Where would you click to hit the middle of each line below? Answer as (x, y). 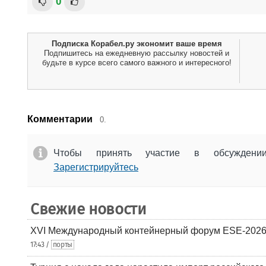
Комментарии (60, 119)
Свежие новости (88, 209)
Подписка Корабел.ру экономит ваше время (137, 44)
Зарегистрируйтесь (96, 167)
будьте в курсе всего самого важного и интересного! (137, 63)
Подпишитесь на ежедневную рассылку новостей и (137, 53)
